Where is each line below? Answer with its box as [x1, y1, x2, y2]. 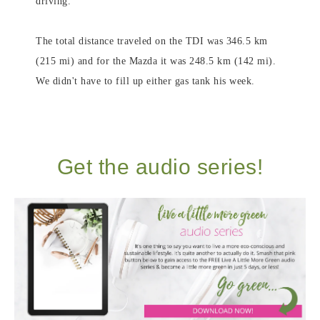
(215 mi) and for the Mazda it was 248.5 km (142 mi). [36, 56, 276, 66]
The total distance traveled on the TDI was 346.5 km [36, 36, 268, 46]
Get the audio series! [56, 155, 264, 179]
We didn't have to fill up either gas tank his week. [36, 76, 255, 86]
